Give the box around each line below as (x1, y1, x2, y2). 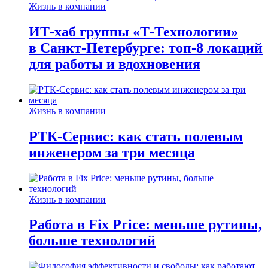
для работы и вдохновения (29, 56, 200, 72)
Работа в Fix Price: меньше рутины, (29, 217, 262, 233)
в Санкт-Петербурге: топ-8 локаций (29, 39, 263, 56)
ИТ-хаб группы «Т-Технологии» (29, 23, 238, 39)
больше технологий (29, 233, 156, 249)
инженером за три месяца (29, 144, 195, 160)
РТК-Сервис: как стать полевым (29, 128, 243, 144)
